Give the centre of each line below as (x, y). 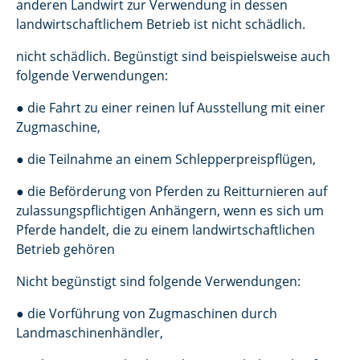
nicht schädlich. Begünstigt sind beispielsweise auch (173, 56)
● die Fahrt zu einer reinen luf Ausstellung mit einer (171, 108)
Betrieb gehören (65, 249)
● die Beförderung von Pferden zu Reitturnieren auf (172, 191)
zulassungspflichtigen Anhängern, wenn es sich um (170, 211)
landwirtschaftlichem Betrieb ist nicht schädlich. (161, 24)
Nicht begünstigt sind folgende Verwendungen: (158, 281)
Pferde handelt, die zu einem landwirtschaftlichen (166, 230)
